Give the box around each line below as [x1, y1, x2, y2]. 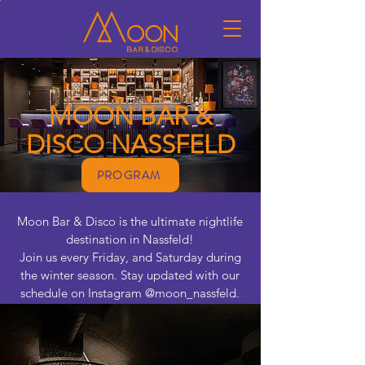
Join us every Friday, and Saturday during [19, 249, 241, 265]
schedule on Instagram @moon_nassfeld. [20, 285, 240, 301]
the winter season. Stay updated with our [20, 267, 240, 283]
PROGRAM [96, 167, 161, 183]
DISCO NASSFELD [25, 130, 235, 160]
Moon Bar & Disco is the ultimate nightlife [17, 213, 243, 229]
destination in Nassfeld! [66, 231, 194, 247]
